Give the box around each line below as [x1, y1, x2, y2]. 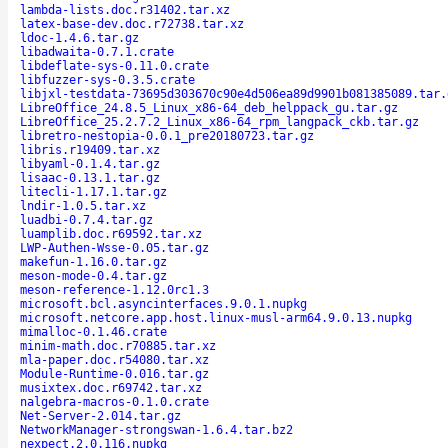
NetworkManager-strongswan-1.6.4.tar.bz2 [20, 422, 293, 437]
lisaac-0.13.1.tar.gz [20, 170, 160, 185]
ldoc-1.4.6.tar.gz [20, 30, 139, 45]
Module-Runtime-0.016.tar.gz [20, 366, 209, 381]
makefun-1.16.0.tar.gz [20, 254, 167, 269]
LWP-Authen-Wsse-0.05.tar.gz [20, 240, 209, 255]
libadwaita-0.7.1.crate [20, 44, 174, 59]
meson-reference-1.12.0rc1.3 [20, 282, 209, 297]
